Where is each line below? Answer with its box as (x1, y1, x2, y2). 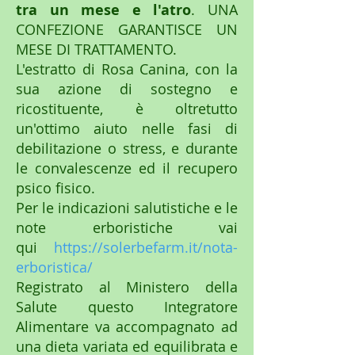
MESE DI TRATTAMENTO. (16, 40, 181, 59)
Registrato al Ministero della (16, 277, 238, 297)
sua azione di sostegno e (16, 79, 238, 99)
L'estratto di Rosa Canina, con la (16, 59, 238, 79)
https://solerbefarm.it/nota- (54, 238, 238, 258)
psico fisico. (16, 178, 95, 198)
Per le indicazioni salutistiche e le (16, 198, 238, 218)
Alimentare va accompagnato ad (16, 317, 238, 337)
